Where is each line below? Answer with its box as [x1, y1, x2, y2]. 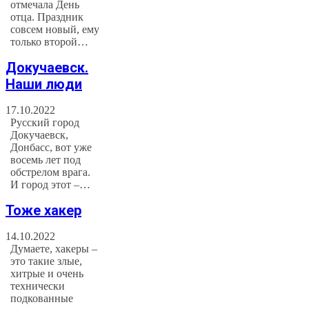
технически [10, 280, 66, 292]
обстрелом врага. [10, 166, 91, 178]
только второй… [10, 35, 89, 48]
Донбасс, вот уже [10, 141, 92, 153]
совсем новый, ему [10, 23, 100, 35]
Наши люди [6, 76, 82, 93]
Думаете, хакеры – [10, 243, 98, 255]
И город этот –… [10, 178, 91, 190]
